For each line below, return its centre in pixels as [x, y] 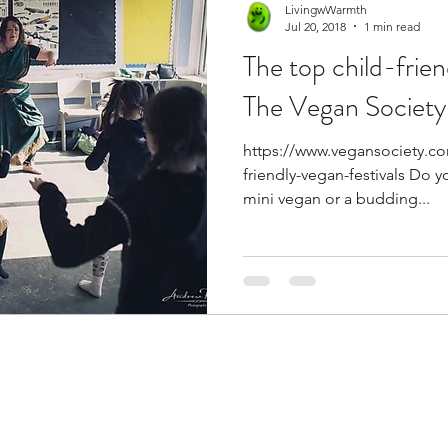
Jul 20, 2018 [315, 26]
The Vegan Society [344, 106]
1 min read [392, 26]
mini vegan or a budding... [336, 198]
